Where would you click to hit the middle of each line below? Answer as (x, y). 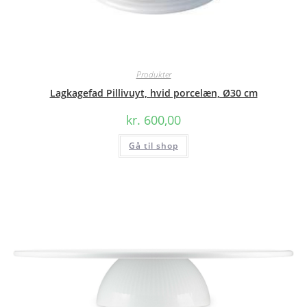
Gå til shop (153, 145)
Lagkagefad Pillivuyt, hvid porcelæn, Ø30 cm (153, 93)
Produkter (153, 74)
